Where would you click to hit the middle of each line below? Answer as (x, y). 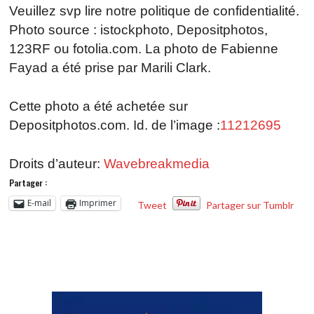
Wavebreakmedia (157, 163)
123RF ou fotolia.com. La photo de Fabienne (144, 48)
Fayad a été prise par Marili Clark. (110, 67)
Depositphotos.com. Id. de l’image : (115, 125)
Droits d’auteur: (57, 163)
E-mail (40, 203)
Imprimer (98, 203)
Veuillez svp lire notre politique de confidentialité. (155, 11)
